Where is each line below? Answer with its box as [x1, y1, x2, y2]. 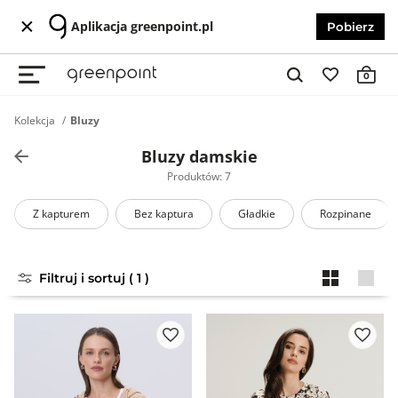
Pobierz [327, 20, 374, 34]
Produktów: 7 [167, 169, 231, 184]
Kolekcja [14, 113, 55, 128]
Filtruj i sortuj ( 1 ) [137, 270, 149, 286]
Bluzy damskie [140, 146, 258, 167]
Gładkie [238, 206, 275, 221]
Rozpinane [320, 206, 371, 221]
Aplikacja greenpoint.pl [71, 18, 213, 35]
